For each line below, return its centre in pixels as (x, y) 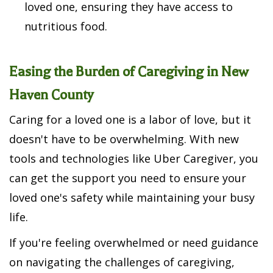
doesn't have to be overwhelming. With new (124, 139)
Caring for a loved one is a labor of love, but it (130, 120)
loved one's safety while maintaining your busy (132, 198)
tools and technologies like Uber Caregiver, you (134, 159)
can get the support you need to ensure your (128, 178)
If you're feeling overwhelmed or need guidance (134, 243)
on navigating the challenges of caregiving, (122, 262)
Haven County (51, 95)
